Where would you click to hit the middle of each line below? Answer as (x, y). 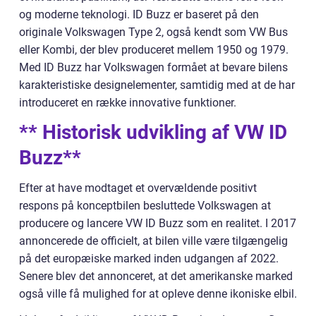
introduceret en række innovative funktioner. (128, 103)
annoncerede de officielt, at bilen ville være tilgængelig (153, 241)
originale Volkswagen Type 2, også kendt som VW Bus (153, 32)
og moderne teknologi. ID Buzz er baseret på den (139, 15)
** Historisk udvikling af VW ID (153, 133)
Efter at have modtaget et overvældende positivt (138, 188)
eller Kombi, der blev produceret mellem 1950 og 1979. (154, 50)
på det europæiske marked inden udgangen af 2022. (149, 259)
